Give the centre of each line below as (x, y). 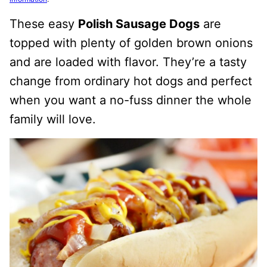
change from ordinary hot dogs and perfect (131, 81)
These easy (44, 24)
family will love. (53, 119)
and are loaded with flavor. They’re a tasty (128, 62)
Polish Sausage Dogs (139, 24)
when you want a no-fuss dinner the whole (131, 100)
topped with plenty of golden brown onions (131, 43)
